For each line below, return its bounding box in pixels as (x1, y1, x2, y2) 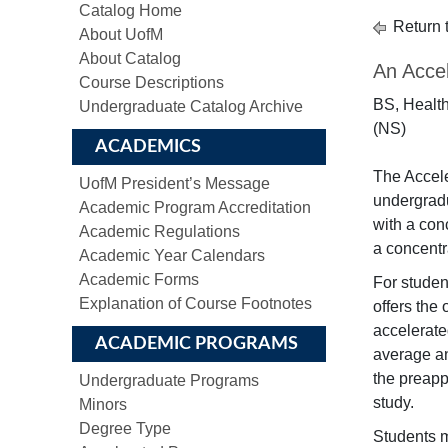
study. (373, 394, 414, 411)
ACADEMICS (95, 138, 201, 156)
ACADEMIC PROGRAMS (95, 335, 298, 353)
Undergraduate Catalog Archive (79, 98, 303, 115)
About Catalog (79, 50, 181, 67)
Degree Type (79, 420, 171, 437)
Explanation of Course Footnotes (79, 295, 312, 312)
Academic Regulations (79, 223, 240, 240)
